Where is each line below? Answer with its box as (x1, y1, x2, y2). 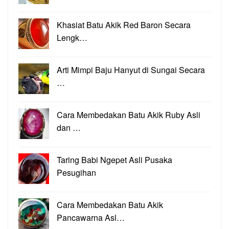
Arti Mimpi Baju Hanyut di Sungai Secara (57, 64, 205, 76)
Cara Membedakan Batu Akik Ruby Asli (57, 109, 200, 121)
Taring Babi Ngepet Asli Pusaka (57, 154, 172, 166)
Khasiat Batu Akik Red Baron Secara (57, 19, 191, 31)
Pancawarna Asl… (57, 212, 125, 224)
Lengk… (57, 32, 87, 44)
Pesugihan (57, 167, 96, 179)
